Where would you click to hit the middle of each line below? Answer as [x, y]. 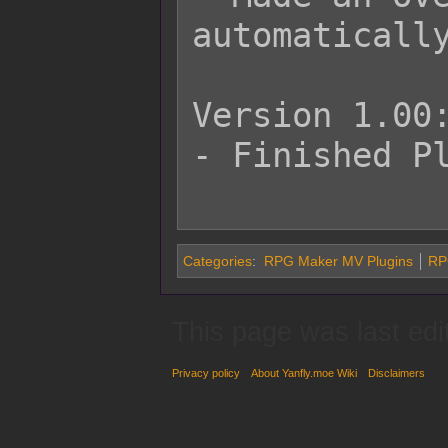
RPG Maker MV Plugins [338, 261]
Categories [217, 261]
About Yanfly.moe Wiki [304, 372]
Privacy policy [206, 372]
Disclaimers [397, 372]
